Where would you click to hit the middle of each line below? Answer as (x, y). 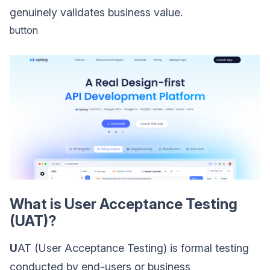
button (24, 30)
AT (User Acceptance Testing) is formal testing (133, 248)
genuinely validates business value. (96, 12)
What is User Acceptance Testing (124, 204)
